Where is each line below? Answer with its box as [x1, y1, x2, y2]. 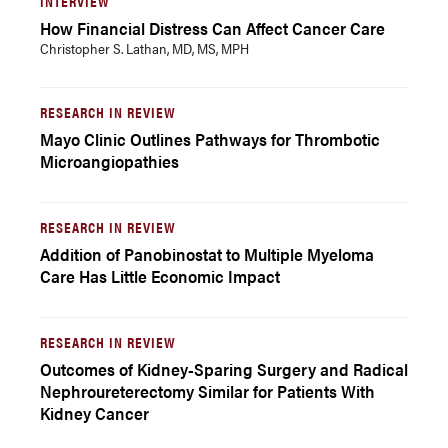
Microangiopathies [40, 149, 179, 173]
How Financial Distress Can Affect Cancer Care [40, 16, 385, 40]
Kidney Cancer [40, 401, 149, 425]
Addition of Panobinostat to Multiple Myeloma [40, 242, 374, 266]
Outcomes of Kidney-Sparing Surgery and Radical [40, 357, 408, 381]
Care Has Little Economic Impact [40, 264, 280, 288]
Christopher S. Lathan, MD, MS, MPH [40, 38, 249, 58]
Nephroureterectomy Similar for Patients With [40, 379, 375, 403]
